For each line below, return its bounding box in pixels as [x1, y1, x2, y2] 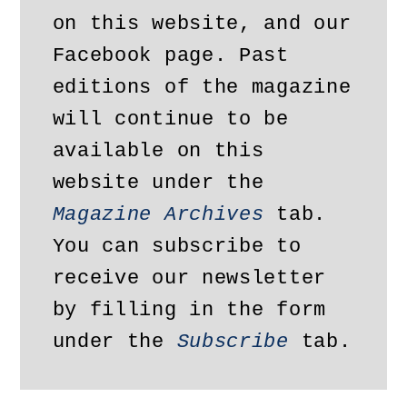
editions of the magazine [52, 75, 352, 99]
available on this [52, 139, 264, 163]
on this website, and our [52, 12, 352, 35]
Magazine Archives [52, 203, 264, 226]
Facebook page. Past [52, 44, 289, 67]
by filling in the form [52, 298, 326, 322]
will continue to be [52, 107, 289, 131]
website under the [263, 171, 277, 194]
